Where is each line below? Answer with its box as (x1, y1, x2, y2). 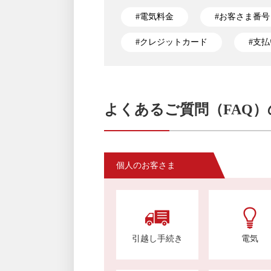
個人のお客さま (116, 161, 175, 171)
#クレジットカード (135, 37, 208, 47)
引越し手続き (132, 233, 183, 243)
